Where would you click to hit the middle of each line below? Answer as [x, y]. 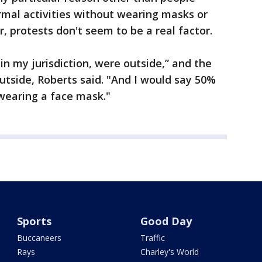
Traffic [152, 238]
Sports [35, 221]
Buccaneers [39, 238]
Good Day [166, 221]
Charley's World [169, 252]
